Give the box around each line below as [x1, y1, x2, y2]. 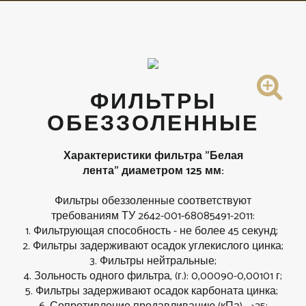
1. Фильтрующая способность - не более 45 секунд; [25, 222, 281, 240]
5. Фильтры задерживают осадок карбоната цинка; [25, 282, 281, 301]
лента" [82, 162, 119, 180]
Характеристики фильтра [63, 147, 205, 165]
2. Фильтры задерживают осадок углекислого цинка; [23, 237, 283, 255]
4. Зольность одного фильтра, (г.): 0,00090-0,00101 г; [24, 267, 282, 286]
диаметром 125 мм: [118, 162, 224, 180]
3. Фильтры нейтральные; [89, 252, 217, 270]
